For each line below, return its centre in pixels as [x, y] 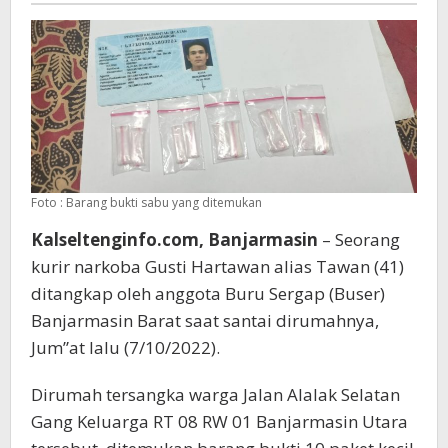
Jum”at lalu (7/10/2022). [125, 347]
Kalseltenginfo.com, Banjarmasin [174, 239]
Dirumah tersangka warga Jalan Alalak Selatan [215, 394]
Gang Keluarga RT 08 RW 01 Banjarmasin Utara [219, 421]
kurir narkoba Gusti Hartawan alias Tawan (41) [217, 266]
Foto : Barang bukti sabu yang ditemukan [146, 202]
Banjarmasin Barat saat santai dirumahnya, [205, 320]
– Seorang [359, 239]
